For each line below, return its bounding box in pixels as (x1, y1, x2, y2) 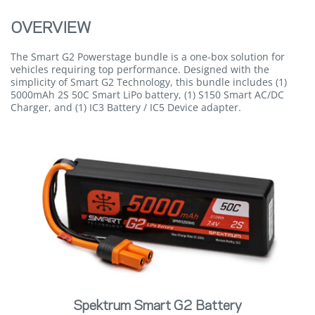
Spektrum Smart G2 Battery (73, 300, 242, 313)
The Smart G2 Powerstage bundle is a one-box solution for (11, 50, 285, 63)
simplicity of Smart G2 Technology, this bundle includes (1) (11, 75, 287, 89)
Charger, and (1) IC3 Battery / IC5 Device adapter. (11, 101, 241, 114)
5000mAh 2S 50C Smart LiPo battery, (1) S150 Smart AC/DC (11, 88, 284, 101)
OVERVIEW (11, 21, 91, 36)
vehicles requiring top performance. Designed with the (11, 63, 269, 76)
